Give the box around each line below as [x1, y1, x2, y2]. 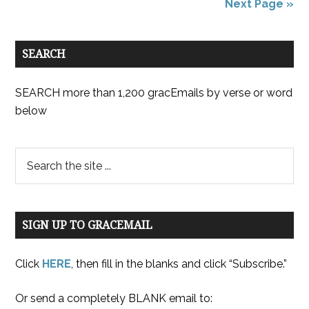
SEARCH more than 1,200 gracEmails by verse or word [15, 86, 293, 99]
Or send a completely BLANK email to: [15, 292, 213, 305]
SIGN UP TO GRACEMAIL [22, 219, 153, 232]
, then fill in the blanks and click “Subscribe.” [71, 257, 288, 270]
